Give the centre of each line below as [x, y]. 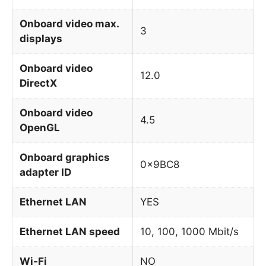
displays [41, 38]
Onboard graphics [65, 157]
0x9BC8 [160, 164]
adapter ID [45, 172]
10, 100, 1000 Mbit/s [189, 231]
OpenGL [40, 127]
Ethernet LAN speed [70, 231]
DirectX [38, 83]
